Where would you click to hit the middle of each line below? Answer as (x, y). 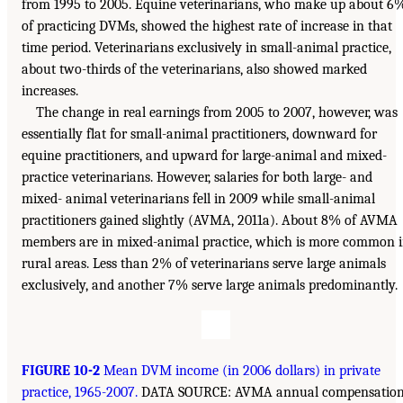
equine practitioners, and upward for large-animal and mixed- (204, 156)
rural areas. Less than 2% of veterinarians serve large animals (204, 264)
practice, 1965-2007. (80, 393)
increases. (50, 91)
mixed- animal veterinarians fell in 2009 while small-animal (198, 199)
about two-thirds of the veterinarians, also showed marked (194, 70)
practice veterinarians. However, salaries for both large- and (197, 178)
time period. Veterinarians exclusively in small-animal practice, (206, 48)
